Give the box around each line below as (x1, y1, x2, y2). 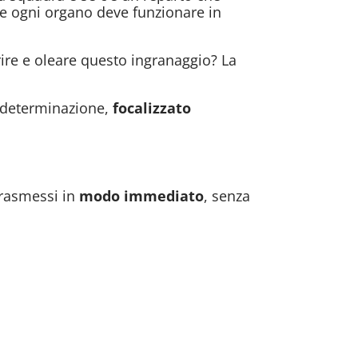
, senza (204, 185, 251, 205)
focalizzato (113, 97, 192, 117)
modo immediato (79, 185, 205, 205)
